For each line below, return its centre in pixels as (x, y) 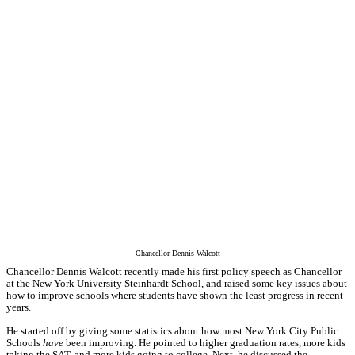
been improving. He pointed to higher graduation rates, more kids (204, 343)
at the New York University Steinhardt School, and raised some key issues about (177, 283)
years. (19, 307)
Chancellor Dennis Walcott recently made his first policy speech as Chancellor (174, 271)
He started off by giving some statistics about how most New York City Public (172, 331)
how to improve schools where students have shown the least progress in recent (175, 295)
